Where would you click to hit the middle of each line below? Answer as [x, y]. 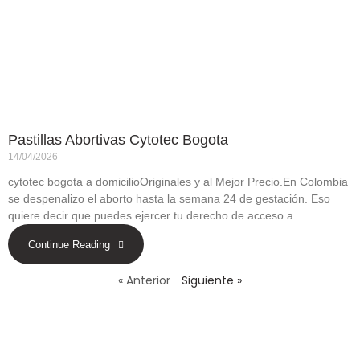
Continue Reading [69, 245]
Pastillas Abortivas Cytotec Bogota [118, 139]
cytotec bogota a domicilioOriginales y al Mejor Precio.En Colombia [178, 181]
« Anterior [144, 281]
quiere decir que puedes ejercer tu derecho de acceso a [151, 215]
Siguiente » [212, 281]
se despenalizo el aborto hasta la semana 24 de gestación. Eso [169, 198]
